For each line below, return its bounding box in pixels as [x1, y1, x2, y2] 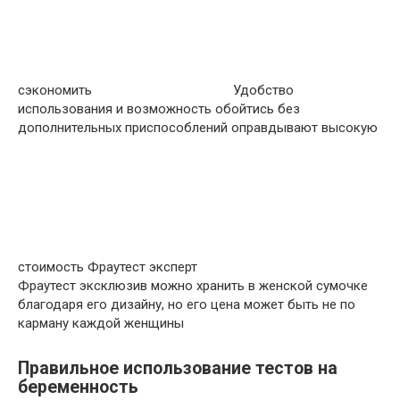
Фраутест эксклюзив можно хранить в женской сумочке [18, 278, 368, 294]
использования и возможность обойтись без [18, 101, 300, 117]
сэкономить [18, 82, 96, 98]
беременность [18, 377, 138, 398]
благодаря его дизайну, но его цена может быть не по [18, 296, 355, 312]
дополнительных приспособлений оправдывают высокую [18, 120, 378, 136]
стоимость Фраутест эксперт [18, 259, 201, 275]
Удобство [229, 82, 294, 98]
